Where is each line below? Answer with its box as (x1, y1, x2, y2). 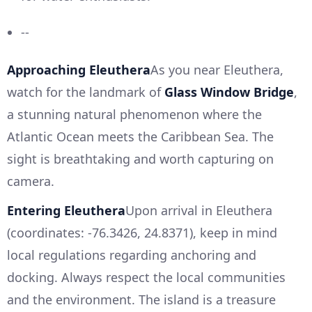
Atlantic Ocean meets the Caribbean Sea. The (7, 127, 274, 145)
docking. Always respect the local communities (7, 268, 286, 286)
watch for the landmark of (7, 83, 164, 100)
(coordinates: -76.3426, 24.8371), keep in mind (7, 224, 277, 241)
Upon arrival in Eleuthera (125, 201, 272, 219)
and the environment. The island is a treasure (7, 290, 276, 308)
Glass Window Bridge (164, 83, 294, 100)
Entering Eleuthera (7, 201, 125, 219)
